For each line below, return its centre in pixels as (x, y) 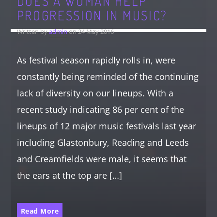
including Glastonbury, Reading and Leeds (103, 143)
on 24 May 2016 (90, 32)
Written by (33, 32)
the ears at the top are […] (69, 176)
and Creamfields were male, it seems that (101, 159)
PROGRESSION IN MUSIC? (92, 15)
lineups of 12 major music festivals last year (106, 126)
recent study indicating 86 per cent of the (100, 110)
